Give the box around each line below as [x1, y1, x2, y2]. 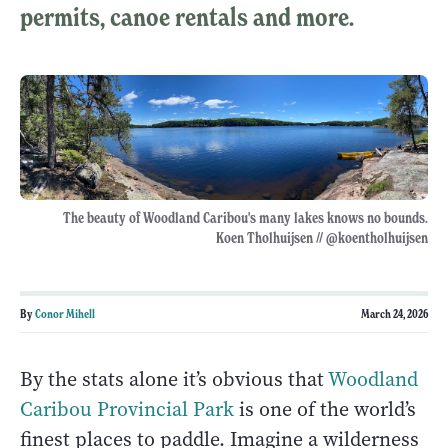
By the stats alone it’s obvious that [20, 366, 328, 394]
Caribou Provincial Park [20, 396, 234, 424]
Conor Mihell [35, 306, 95, 322]
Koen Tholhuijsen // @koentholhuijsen [216, 229, 428, 248]
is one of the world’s [234, 396, 416, 424]
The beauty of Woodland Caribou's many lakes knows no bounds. [63, 209, 428, 228]
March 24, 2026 [361, 306, 428, 322]
